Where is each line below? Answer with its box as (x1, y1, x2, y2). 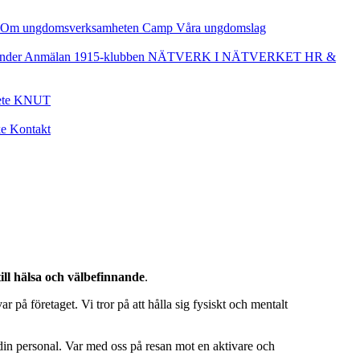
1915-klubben (74, 50, 148, 63)
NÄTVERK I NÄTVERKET (148, 50, 305, 63)
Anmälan (24, 50, 74, 63)
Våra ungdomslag (176, 21, 266, 35)
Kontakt (10, 122, 51, 136)
